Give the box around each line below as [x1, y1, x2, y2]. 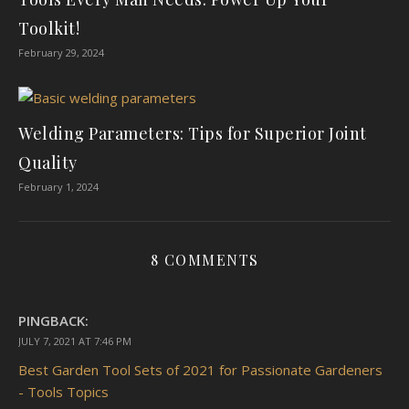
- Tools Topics [18, 383, 109, 402]
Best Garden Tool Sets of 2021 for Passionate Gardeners [18, 361, 383, 380]
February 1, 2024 [18, 180, 99, 194]
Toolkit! [18, 17, 79, 40]
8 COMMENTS [150, 250, 259, 270]
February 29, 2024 [18, 46, 104, 60]
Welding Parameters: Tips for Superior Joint [18, 122, 367, 145]
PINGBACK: [18, 311, 89, 330]
